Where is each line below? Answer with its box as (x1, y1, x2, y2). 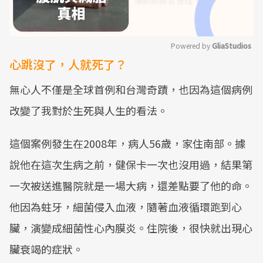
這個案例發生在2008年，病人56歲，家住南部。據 (9, 136, 245, 151)
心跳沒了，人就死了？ (9, 56, 127, 73)
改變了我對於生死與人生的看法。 (9, 103, 168, 118)
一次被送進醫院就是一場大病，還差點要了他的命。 (9, 178, 252, 193)
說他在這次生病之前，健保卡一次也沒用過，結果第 (9, 157, 252, 172)
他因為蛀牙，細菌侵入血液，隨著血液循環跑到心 (9, 199, 242, 214)
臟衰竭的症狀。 (9, 241, 83, 257)
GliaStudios (212, 41, 251, 50)
